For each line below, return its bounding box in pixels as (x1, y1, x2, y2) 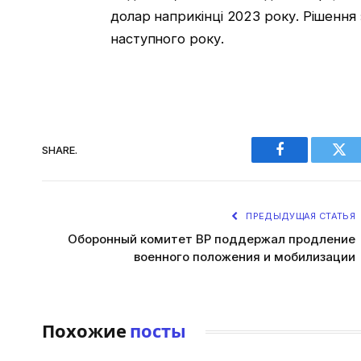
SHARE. (42, 143, 77, 156)
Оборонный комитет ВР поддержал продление (68, 231, 355, 247)
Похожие (42, 320, 130, 343)
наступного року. (110, 30, 224, 47)
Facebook (278, 154, 335, 169)
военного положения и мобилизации (134, 249, 355, 265)
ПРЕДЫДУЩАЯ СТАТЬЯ (243, 210, 355, 222)
